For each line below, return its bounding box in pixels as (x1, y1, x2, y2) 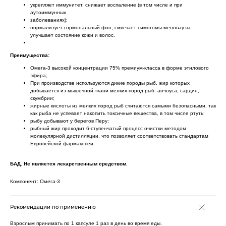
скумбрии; (30, 95, 54, 101)
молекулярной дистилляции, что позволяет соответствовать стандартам (30, 133, 208, 139)
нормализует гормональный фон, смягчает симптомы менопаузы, (30, 24, 192, 30)
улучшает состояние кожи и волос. (30, 32, 115, 38)
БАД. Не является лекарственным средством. (10, 160, 128, 166)
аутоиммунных (30, 9, 66, 15)
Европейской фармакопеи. (30, 140, 95, 146)
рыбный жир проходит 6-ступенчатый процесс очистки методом (30, 125, 186, 131)
